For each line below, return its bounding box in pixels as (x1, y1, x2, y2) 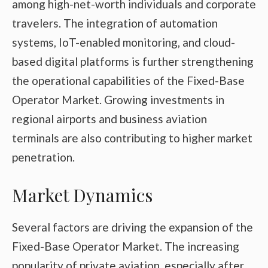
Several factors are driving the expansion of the (12, 220, 253, 234)
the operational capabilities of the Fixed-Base (12, 74, 245, 88)
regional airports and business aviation (12, 112, 207, 126)
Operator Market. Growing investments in (12, 93, 224, 107)
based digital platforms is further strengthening (12, 54, 254, 69)
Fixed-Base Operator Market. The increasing (12, 239, 239, 253)
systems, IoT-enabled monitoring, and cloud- (12, 35, 235, 50)
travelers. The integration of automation (12, 16, 218, 31)
